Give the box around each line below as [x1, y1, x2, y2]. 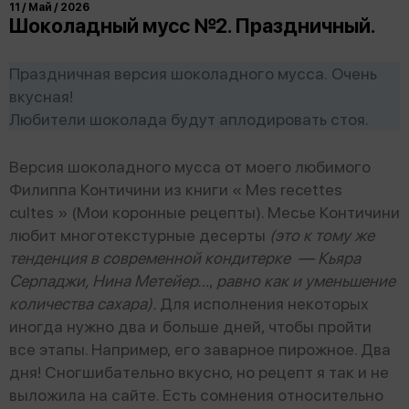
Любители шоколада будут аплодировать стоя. [9, 110, 369, 130]
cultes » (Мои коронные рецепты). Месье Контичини [9, 203, 400, 223]
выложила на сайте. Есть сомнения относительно [9, 385, 383, 405]
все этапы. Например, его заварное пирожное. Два [9, 340, 391, 360]
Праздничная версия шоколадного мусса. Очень [9, 64, 377, 84]
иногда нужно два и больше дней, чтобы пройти [9, 317, 372, 337]
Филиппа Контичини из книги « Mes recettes [9, 180, 342, 200]
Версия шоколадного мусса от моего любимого [9, 157, 371, 177]
